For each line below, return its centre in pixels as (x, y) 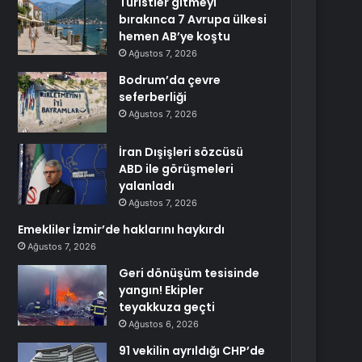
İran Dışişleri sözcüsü (181, 152)
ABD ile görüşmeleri (177, 169)
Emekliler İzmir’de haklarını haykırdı (122, 229)
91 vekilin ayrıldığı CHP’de (192, 351)
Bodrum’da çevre (170, 80)
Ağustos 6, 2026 (164, 324)
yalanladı (147, 186)
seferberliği (153, 97)
